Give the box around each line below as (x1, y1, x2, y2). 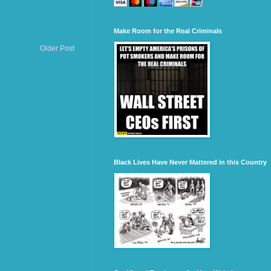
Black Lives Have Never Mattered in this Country (114, 158, 267, 166)
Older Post (40, 44, 74, 53)
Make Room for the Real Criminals (114, 27, 222, 35)
